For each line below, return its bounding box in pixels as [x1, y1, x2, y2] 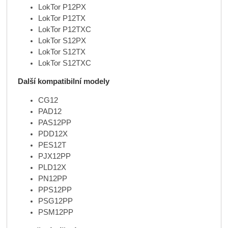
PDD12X [38, 130, 68, 138]
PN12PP [38, 175, 67, 183]
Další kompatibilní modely [17, 77, 109, 86]
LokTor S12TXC [38, 59, 91, 67]
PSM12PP [38, 208, 73, 217]
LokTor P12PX [38, 3, 86, 11]
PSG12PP [38, 197, 73, 206]
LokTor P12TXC [38, 25, 91, 34]
